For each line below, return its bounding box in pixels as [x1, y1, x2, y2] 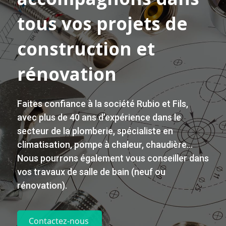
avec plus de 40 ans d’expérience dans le [17, 111, 181, 123]
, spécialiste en [113, 125, 173, 136]
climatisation [17, 139, 70, 150]
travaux [34, 166, 65, 177]
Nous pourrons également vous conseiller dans [17, 152, 209, 163]
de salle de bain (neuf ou [65, 166, 165, 177]
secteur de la [17, 125, 72, 136]
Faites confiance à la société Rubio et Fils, [17, 98, 188, 109]
